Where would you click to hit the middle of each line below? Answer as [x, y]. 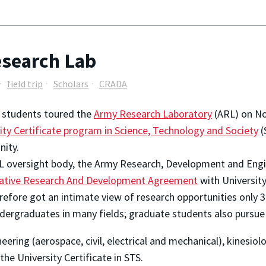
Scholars [71, 84]
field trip [25, 84]
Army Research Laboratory [153, 113]
